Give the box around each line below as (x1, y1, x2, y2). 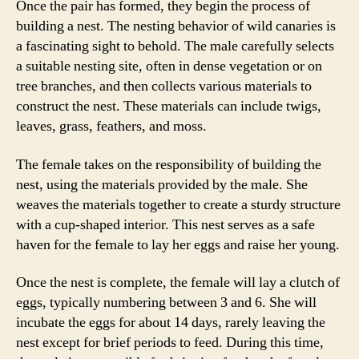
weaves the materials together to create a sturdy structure (16, 195, 341, 214)
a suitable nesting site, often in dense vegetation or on (16, 57, 322, 75)
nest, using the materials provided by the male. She (16, 175, 308, 194)
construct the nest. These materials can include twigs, (16, 97, 321, 115)
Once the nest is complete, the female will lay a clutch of (16, 273, 340, 292)
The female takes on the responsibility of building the (16, 155, 321, 174)
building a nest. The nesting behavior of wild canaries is (16, 17, 336, 35)
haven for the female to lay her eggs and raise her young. (16, 235, 340, 254)
